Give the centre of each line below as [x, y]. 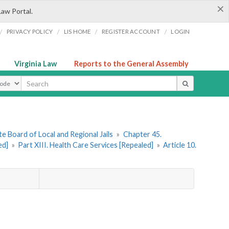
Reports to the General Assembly [131, 64]
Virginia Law [36, 64]
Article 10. [180, 145]
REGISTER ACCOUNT [131, 31]
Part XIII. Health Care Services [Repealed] [86, 145]
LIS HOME [77, 31]
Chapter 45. [142, 134]
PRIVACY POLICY [30, 31]
